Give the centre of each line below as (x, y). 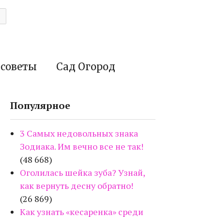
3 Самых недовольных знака (79, 133)
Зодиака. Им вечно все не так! (82, 146)
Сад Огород (86, 67)
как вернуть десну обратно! (77, 186)
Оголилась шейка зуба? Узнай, (82, 172)
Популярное (40, 105)
